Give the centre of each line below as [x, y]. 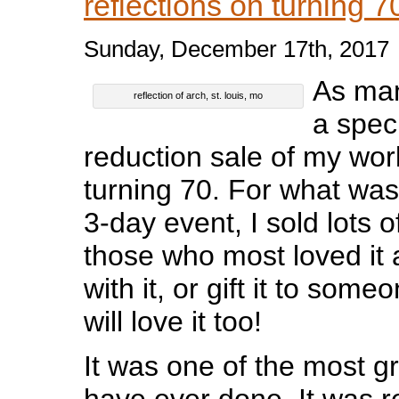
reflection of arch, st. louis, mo [198, 95]
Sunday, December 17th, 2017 [236, 49]
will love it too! [172, 321]
